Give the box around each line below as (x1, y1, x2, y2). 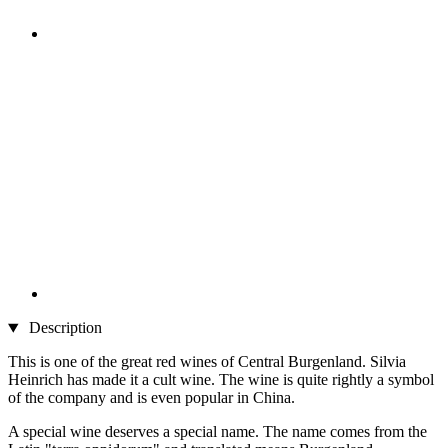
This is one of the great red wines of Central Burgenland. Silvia (8, 353, 406, 371)
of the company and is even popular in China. (8, 389, 295, 407)
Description (24, 319, 102, 337)
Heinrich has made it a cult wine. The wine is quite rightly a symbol (8, 371, 434, 389)
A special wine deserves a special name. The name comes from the (8, 423, 427, 441)
